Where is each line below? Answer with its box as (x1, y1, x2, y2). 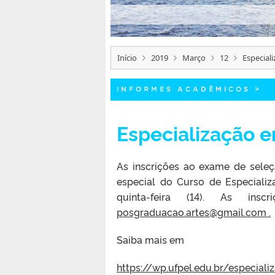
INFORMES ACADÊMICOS (117, 85, 250, 93)
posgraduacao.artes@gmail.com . (117, 204, 271, 219)
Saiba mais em (117, 232, 184, 246)
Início (117, 52, 137, 63)
